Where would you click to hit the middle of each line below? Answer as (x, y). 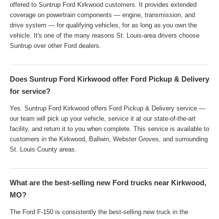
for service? (30, 92)
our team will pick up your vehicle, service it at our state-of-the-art (103, 120)
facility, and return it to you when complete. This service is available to (109, 130)
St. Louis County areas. (43, 151)
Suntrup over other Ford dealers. (55, 47)
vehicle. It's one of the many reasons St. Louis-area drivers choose (105, 37)
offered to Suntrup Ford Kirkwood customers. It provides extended (103, 6)
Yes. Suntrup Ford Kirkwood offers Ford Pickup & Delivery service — (108, 109)
